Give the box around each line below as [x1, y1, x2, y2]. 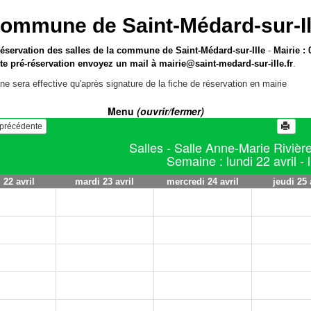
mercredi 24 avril [166, 176, 239, 187]
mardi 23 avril [75, 176, 134, 187]
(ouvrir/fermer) [136, 104, 204, 118]
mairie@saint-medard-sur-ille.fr [159, 58, 294, 69]
